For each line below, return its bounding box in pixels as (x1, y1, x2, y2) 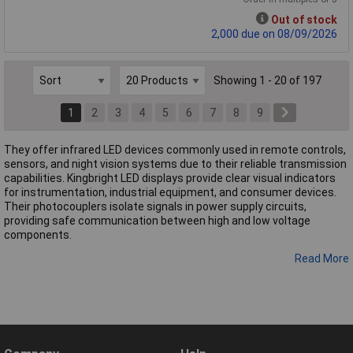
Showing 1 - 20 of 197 (213, 73, 321, 87)
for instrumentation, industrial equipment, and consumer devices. (4, 185, 336, 199)
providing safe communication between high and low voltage (4, 214, 310, 227)
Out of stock (271, 13, 337, 27)
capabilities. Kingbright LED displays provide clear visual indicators (4, 171, 336, 184)
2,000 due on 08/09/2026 (211, 28, 337, 41)
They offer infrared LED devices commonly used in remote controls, (4, 143, 346, 156)
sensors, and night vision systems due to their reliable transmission (4, 157, 347, 170)
